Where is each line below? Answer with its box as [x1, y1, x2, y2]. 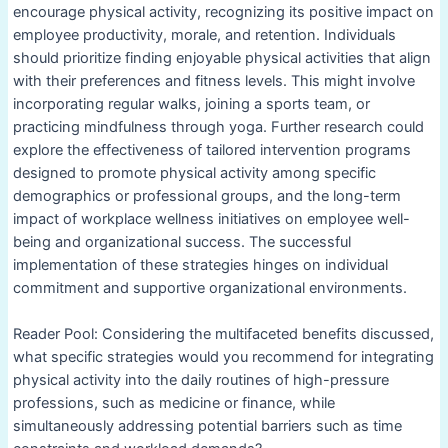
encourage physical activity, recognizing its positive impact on [12, 2, 434, 21]
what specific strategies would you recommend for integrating [12, 348, 434, 367]
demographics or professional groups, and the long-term [12, 186, 401, 205]
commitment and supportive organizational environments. [12, 278, 407, 297]
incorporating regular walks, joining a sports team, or [12, 94, 370, 113]
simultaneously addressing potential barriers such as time [12, 417, 402, 436]
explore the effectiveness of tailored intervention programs [12, 140, 411, 159]
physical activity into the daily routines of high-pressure [12, 371, 389, 390]
